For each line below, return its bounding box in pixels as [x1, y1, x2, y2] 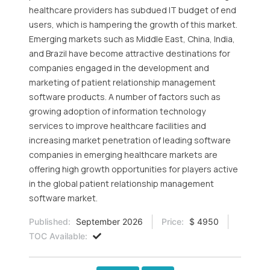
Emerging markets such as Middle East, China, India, [29, 33, 235, 45]
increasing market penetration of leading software [29, 134, 231, 146]
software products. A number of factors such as [29, 91, 221, 102]
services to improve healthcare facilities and [29, 120, 206, 131]
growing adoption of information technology [29, 105, 206, 117]
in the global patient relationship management [29, 178, 214, 189]
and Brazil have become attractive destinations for [29, 48, 230, 59]
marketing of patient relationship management [29, 77, 216, 88]
